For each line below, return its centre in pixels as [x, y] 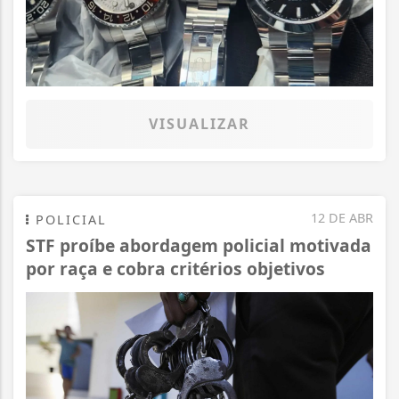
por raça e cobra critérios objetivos [175, 269]
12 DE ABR [342, 218]
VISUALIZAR [199, 124]
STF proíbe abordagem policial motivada [199, 246]
